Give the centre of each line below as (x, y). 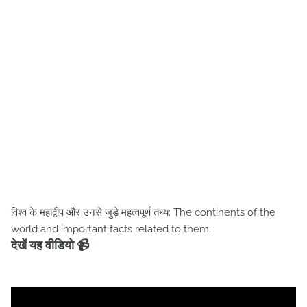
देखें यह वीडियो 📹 (50, 245)
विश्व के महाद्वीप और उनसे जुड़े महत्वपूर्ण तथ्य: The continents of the (143, 212)
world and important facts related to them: (111, 229)
